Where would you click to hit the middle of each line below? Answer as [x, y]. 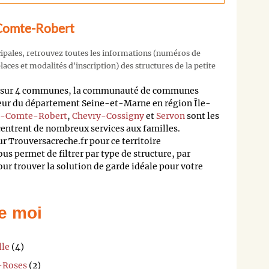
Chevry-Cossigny [108, 116]
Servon [171, 116]
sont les [202, 116]
